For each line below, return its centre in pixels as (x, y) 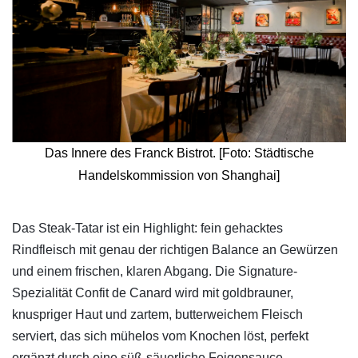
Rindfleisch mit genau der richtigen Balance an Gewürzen (175, 249)
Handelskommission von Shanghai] (179, 175)
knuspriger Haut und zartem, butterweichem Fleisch (157, 314)
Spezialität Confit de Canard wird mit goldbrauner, (153, 292)
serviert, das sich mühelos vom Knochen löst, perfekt (160, 336)
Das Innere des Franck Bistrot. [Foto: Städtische (179, 153)
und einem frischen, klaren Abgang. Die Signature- (155, 271)
